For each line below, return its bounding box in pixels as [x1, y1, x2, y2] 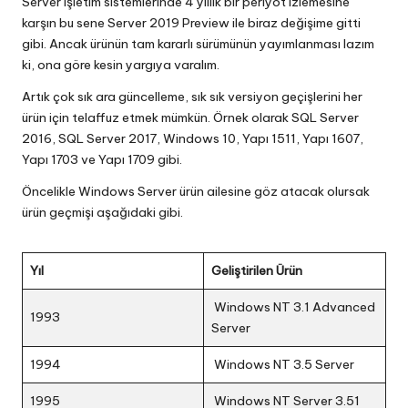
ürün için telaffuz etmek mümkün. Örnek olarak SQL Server [22, 109, 359, 127]
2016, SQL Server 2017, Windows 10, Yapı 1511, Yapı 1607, [22, 130, 363, 148]
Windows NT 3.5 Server [211, 356, 354, 373]
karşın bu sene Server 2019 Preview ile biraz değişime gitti [22, 15, 361, 32]
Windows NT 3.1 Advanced [211, 299, 375, 316]
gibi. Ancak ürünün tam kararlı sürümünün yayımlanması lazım [22, 36, 374, 53]
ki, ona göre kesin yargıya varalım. [22, 56, 219, 74]
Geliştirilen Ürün [211, 262, 302, 280]
